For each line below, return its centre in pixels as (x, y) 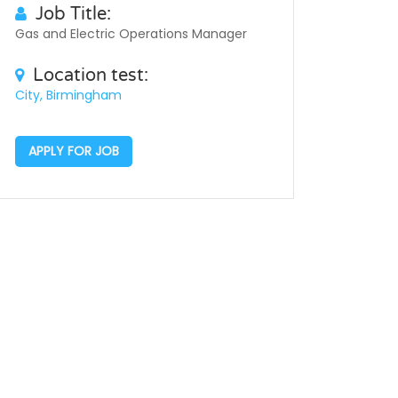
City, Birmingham (68, 95)
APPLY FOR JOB (74, 151)
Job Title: (73, 14)
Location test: (91, 76)
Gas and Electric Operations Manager (131, 34)
